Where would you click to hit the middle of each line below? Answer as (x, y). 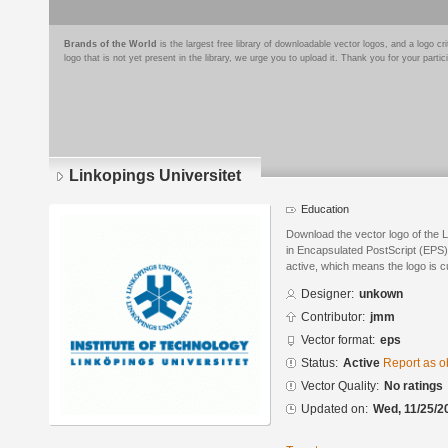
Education (325, 209)
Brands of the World (110, 44)
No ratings (413, 386)
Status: (319, 363)
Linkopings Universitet (155, 175)
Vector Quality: (340, 386)
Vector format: (338, 340)
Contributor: (333, 317)
